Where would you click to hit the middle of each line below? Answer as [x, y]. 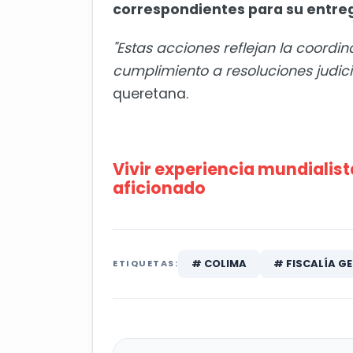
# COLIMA [219, 264]
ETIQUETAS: [145, 264]
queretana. [150, 94]
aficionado [159, 188]
